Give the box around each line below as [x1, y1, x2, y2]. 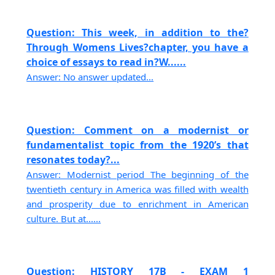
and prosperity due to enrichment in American [26, 197, 249, 210]
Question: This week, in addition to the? [26, 26, 249, 40]
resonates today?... [26, 152, 120, 166]
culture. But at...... [26, 212, 101, 225]
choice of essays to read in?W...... [26, 55, 187, 69]
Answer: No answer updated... [26, 71, 154, 83]
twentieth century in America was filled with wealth [26, 182, 249, 195]
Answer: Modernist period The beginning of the [26, 168, 249, 180]
